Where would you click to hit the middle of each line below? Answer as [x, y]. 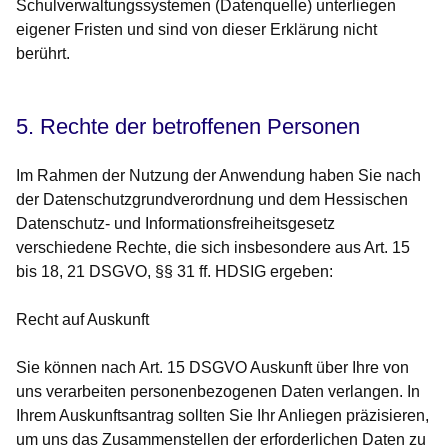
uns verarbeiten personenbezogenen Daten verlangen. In [218, 392]
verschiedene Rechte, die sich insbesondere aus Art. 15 [213, 248]
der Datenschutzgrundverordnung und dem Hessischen [212, 200]
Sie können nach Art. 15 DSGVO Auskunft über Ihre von [212, 368]
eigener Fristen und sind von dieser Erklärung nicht [196, 30]
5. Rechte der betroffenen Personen [188, 127]
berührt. [43, 54]
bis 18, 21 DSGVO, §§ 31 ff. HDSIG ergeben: [174, 272]
